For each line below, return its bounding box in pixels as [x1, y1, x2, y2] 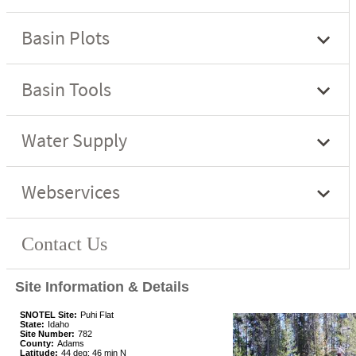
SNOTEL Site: [20, 310, 77, 320]
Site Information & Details [15, 279, 189, 296]
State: [20, 319, 44, 330]
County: [20, 339, 54, 349]
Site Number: [20, 329, 75, 339]
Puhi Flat [80, 310, 114, 320]
